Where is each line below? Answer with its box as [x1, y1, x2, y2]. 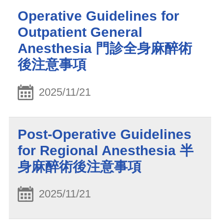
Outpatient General [18, 24, 142, 40]
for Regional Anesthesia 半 [18, 142, 193, 158]
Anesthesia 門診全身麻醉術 [18, 40, 192, 56]
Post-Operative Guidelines [18, 126, 192, 142]
